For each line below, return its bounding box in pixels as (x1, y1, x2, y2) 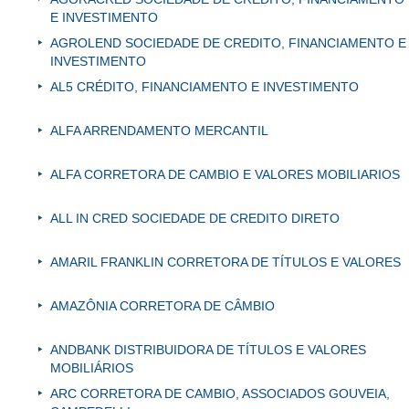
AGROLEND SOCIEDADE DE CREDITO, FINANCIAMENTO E (50, 36, 406, 51)
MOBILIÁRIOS (50, 361, 133, 376)
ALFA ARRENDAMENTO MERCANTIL (50, 123, 268, 139)
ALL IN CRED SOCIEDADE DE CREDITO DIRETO (50, 211, 340, 226)
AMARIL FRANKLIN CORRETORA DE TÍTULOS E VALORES (50, 255, 401, 270)
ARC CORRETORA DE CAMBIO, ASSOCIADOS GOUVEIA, (50, 386, 390, 402)
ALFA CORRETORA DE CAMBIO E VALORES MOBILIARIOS (50, 167, 400, 183)
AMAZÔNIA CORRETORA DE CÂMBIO (50, 299, 275, 314)
